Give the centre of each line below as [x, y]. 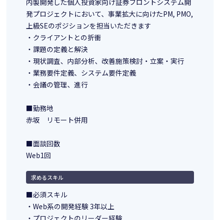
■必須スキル [47, 195]
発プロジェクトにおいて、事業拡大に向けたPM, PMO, [110, 14]
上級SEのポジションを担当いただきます [89, 26]
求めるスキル [47, 178]
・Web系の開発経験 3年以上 [70, 206]
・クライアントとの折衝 [64, 38]
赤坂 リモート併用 [57, 120]
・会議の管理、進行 [57, 85]
